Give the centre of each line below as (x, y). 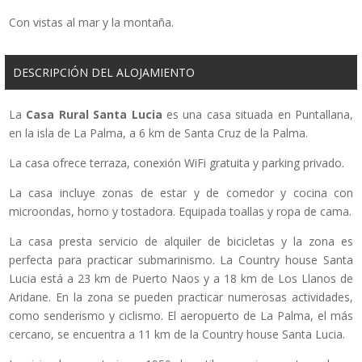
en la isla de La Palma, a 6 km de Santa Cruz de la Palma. (158, 133)
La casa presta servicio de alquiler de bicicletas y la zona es (181, 242)
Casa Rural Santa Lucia (94, 115)
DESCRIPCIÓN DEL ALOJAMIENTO (104, 73)
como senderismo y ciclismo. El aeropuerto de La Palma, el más (181, 316)
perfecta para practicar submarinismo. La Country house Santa (181, 260)
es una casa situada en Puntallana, (258, 115)
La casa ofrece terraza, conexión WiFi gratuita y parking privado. (177, 163)
